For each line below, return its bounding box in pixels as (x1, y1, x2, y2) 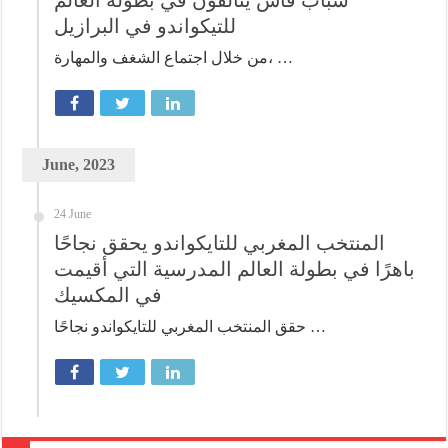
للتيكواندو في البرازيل (54, 14, 237, 37)
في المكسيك (54, 283, 163, 306)
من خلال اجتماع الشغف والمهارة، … (268, 48, 294, 66)
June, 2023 (42, 155, 116, 173)
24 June (54, 206, 92, 221)
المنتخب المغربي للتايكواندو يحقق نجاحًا (54, 231, 386, 254)
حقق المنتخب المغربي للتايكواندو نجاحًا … (306, 317, 327, 335)
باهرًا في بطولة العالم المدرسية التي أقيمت (54, 257, 416, 280)
